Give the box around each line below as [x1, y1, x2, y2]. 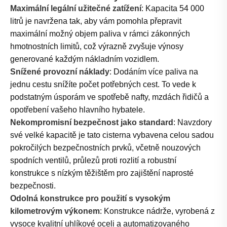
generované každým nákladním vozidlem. [10, 55, 159, 64]
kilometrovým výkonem [10, 207, 100, 216]
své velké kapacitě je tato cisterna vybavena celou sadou [10, 131, 214, 140]
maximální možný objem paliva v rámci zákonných [10, 29, 190, 39]
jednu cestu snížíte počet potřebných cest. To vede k [10, 80, 196, 89]
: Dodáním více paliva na [109, 67, 198, 77]
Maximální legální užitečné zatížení [10, 4, 141, 13]
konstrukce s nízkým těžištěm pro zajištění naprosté [10, 169, 194, 178]
